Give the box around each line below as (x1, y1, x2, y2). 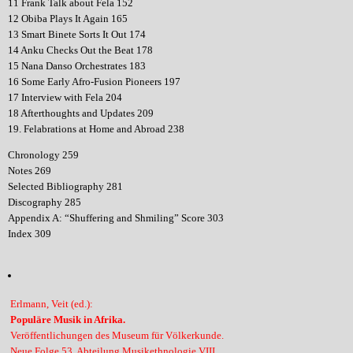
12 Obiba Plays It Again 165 (7, 13, 128, 25)
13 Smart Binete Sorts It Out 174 (7, 28, 146, 41)
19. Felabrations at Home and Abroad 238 (7, 123, 184, 136)
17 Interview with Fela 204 (7, 91, 122, 104)
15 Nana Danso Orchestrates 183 (7, 60, 146, 72)
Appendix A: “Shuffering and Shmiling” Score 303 (7, 212, 224, 225)
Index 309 (7, 228, 51, 240)
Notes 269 (7, 165, 51, 177)
